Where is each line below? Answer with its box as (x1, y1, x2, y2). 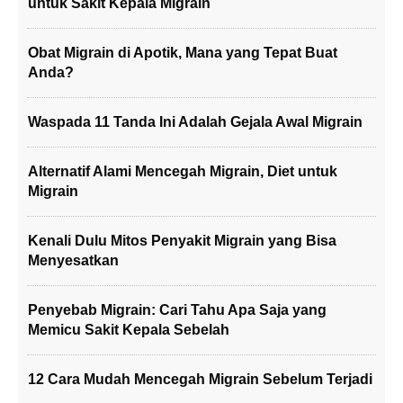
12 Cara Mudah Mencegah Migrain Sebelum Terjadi (28, 372, 372, 387)
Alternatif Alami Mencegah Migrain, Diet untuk (28, 164, 337, 179)
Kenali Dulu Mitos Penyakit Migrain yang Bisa (28, 233, 336, 248)
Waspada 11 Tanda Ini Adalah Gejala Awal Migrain (28, 114, 363, 130)
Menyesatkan (28, 253, 119, 268)
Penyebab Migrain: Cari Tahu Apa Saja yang (28, 302, 327, 318)
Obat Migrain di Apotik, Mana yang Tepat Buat (28, 45, 337, 60)
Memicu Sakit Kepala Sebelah (28, 322, 229, 337)
